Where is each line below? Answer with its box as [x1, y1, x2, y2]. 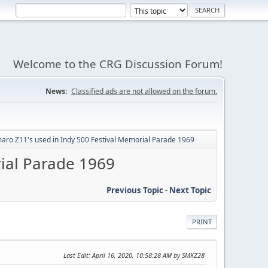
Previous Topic [106, 184, 163, 196]
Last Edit [63, 250, 89, 260]
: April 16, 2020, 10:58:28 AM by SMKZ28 [89, 250, 205, 260]
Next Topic [169, 184, 211, 196]
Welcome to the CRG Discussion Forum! [13, 56, 223, 71]
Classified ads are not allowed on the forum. [71, 86, 217, 96]
